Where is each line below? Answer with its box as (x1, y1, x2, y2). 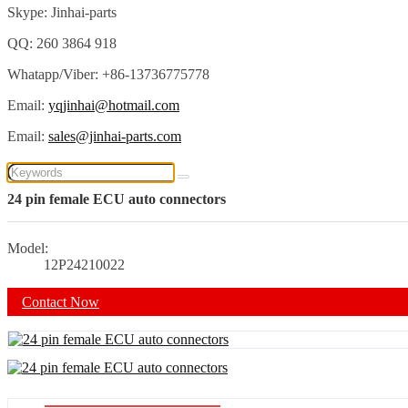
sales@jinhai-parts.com (48, 127, 181, 144)
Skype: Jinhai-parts (7, 4, 117, 20)
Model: (7, 240, 48, 257)
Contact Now (22, 293, 99, 310)
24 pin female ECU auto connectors (7, 191, 226, 208)
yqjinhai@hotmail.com (48, 97, 179, 113)
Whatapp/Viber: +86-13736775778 (7, 66, 209, 82)
